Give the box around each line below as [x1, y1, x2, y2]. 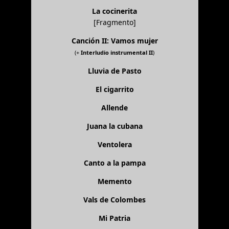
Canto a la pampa [83, 157, 146, 168]
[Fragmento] [93, 17, 136, 27]
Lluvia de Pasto [87, 65, 142, 76]
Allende [101, 102, 128, 112]
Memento [97, 176, 132, 186]
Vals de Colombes [83, 194, 146, 204]
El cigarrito [95, 84, 134, 94]
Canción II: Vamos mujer [71, 35, 158, 45]
